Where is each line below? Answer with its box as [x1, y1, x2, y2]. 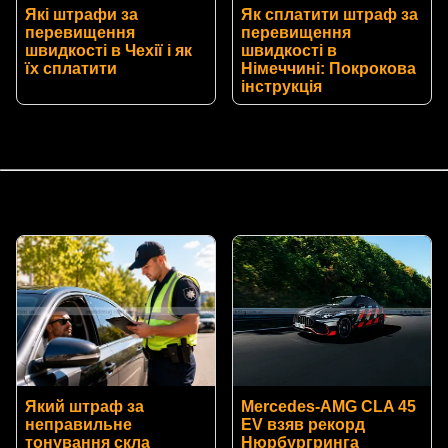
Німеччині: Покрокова [241, 60, 416, 78]
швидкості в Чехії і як [25, 42, 192, 60]
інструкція [241, 78, 322, 96]
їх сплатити [25, 60, 117, 78]
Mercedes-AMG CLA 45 [241, 398, 416, 416]
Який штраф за [25, 398, 144, 416]
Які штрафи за [25, 6, 138, 24]
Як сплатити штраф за [241, 6, 418, 24]
